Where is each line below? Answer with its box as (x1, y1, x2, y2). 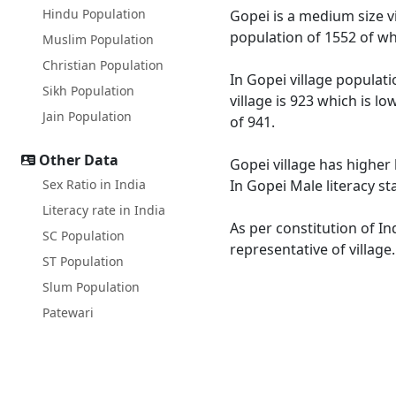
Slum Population (42, 278, 140, 295)
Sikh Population (42, 82, 134, 99)
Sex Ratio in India (42, 176, 146, 193)
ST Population (42, 253, 124, 270)
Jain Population (42, 108, 132, 125)
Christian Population (42, 57, 164, 73)
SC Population (42, 227, 125, 244)
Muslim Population (42, 31, 154, 48)
